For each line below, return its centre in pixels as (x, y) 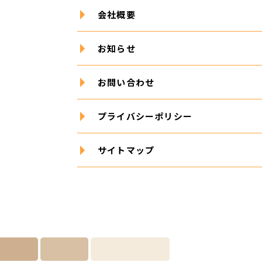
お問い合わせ (126, 82)
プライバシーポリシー (145, 116)
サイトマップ (126, 150)
